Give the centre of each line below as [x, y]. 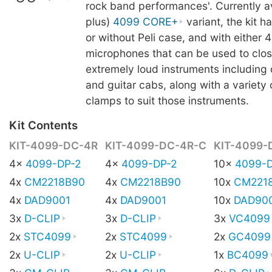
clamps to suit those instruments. [167, 100]
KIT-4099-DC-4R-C [156, 145]
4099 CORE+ [145, 21]
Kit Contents [43, 125]
